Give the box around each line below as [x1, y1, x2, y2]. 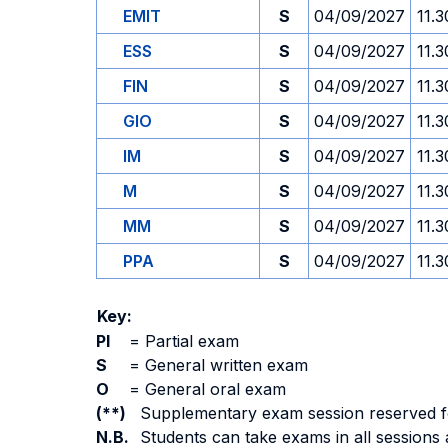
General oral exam [140, 379, 286, 399]
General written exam [140, 355, 308, 375]
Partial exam [140, 331, 239, 351]
